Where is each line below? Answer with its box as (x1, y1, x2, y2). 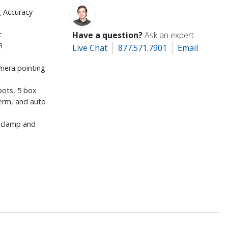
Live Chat (72, 42, 108, 53)
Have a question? (72, 29, 143, 41)
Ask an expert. (145, 29, 196, 41)
